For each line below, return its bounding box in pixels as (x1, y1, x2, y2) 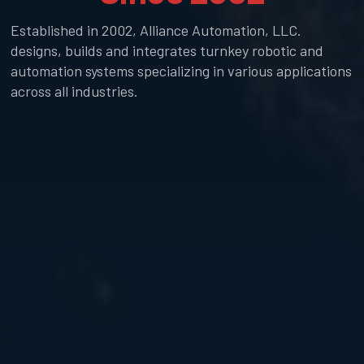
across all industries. (11, 81, 139, 100)
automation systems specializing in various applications (11, 61, 353, 80)
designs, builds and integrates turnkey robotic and (11, 41, 324, 59)
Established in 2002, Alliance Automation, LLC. (11, 20, 302, 39)
